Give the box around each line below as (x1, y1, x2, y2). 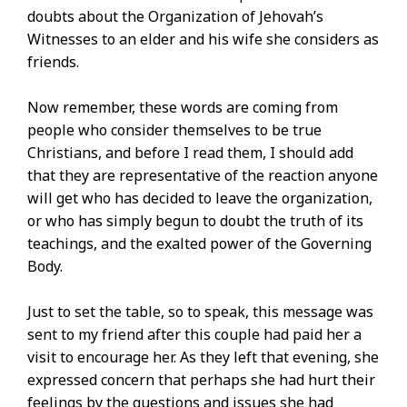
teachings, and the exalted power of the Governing (27, 233, 372, 254)
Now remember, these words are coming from (27, 97, 338, 118)
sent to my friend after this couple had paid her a (27, 324, 362, 345)
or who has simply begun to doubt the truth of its (27, 211, 363, 232)
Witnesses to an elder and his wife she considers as (27, 29, 379, 50)
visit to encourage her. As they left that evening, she (27, 347, 379, 368)
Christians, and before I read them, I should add (27, 143, 353, 164)
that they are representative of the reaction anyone (27, 165, 378, 186)
